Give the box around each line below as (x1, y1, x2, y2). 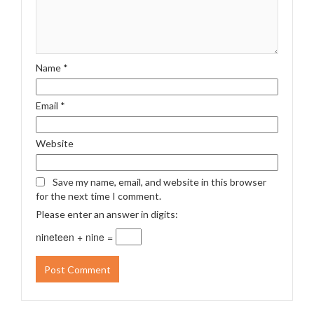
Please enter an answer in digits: (36, 208, 178, 221)
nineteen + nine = (36, 230, 116, 245)
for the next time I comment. (36, 190, 161, 203)
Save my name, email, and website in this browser (53, 176, 266, 189)
